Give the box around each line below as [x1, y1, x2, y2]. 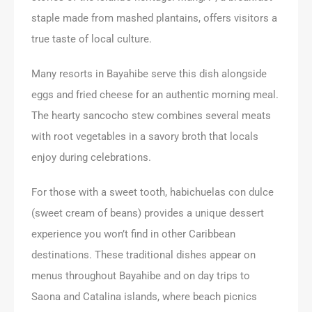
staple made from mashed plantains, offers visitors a [31, 11, 277, 24]
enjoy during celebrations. [31, 150, 151, 164]
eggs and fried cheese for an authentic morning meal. [31, 88, 279, 101]
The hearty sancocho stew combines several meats [31, 109, 271, 122]
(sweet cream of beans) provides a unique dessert [31, 206, 264, 219]
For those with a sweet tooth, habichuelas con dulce [31, 185, 274, 198]
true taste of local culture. [31, 32, 152, 45]
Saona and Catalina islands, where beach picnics [31, 290, 257, 303]
